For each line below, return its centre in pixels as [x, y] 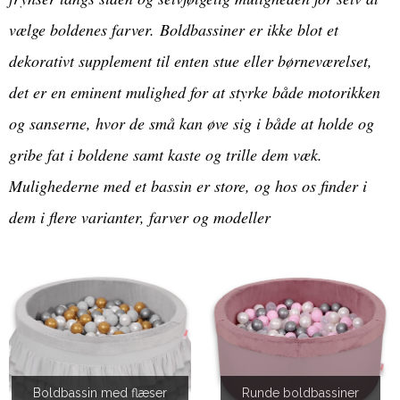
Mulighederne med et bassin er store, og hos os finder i [188, 186]
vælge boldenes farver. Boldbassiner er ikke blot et [174, 30]
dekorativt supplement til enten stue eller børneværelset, [191, 61]
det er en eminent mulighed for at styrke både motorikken [195, 92]
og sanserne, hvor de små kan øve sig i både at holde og [192, 124]
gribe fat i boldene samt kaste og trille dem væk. [166, 155]
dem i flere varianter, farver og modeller [140, 217]
